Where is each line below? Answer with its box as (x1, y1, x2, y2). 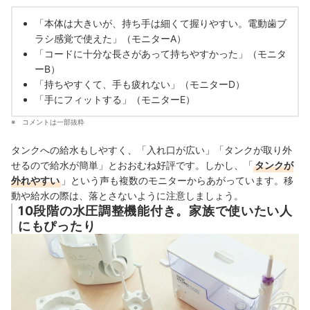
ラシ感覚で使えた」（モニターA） (35, 33, 186, 45)
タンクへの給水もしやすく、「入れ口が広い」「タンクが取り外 (11, 144, 292, 156)
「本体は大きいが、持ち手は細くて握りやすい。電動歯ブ (35, 17, 286, 30)
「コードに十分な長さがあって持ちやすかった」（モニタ (35, 48, 286, 60)
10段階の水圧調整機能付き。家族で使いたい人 (18, 203, 293, 219)
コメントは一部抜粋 (22, 118, 84, 127)
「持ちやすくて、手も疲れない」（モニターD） (35, 78, 245, 91)
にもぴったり (18, 219, 96, 234)
